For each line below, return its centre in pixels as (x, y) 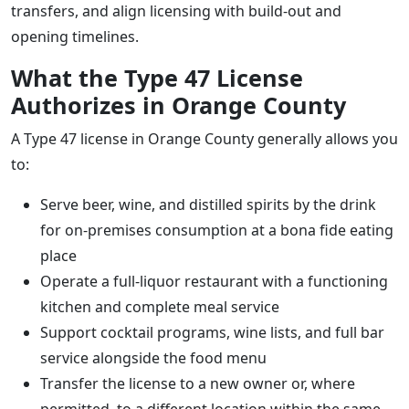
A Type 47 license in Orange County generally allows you (204, 138)
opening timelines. (75, 36)
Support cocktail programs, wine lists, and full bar (212, 332)
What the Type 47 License (157, 77)
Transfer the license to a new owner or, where (198, 383)
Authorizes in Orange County (178, 105)
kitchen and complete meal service (160, 306)
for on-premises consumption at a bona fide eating (217, 230)
